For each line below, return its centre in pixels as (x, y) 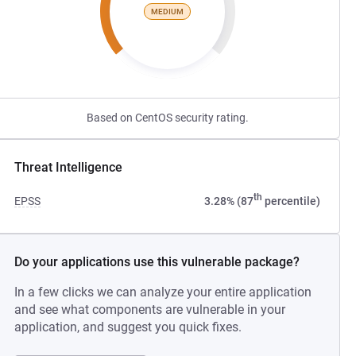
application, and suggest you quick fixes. (128, 327)
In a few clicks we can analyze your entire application (163, 292)
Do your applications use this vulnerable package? (157, 262)
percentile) (291, 201)
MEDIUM (168, 11)
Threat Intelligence (69, 167)
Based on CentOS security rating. (167, 118)
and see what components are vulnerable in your (150, 310)
